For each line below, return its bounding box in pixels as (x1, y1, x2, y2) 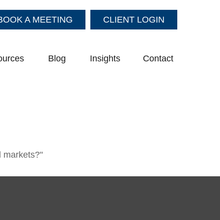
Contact (143, 54, 173, 64)
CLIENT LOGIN (103, 14, 165, 25)
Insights (90, 54, 120, 64)
